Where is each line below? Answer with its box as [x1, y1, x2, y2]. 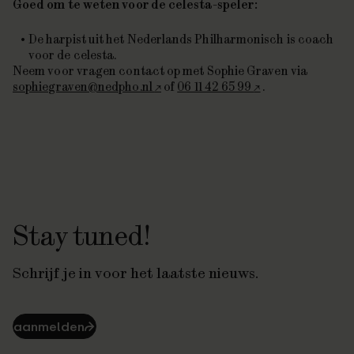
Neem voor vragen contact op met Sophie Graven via [13, 63, 307, 78]
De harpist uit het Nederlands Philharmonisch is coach [28, 32, 334, 47]
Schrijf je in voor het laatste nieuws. [13, 263, 258, 283]
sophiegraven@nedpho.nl [13, 79, 155, 94]
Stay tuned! [13, 217, 152, 253]
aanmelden [13, 318, 85, 334]
